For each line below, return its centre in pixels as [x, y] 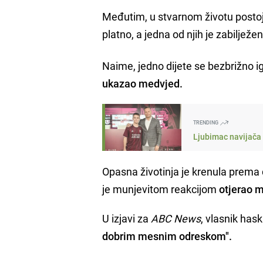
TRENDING [207, 122]
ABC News [176, 218]
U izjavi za [127, 218]
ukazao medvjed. [143, 83]
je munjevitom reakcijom [161, 189]
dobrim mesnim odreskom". [167, 236]
